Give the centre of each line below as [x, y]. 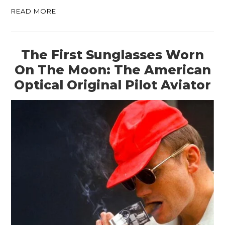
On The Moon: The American [113, 70]
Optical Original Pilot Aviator [113, 85]
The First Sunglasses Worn [113, 55]
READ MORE [34, 11]
